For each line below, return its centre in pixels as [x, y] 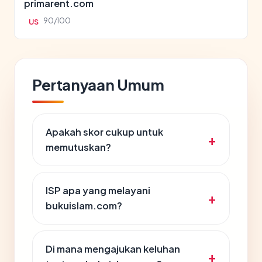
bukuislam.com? [84, 206]
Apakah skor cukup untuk [104, 132]
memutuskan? [78, 147]
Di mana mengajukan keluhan [113, 249]
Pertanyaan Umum [98, 85]
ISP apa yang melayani [98, 190]
